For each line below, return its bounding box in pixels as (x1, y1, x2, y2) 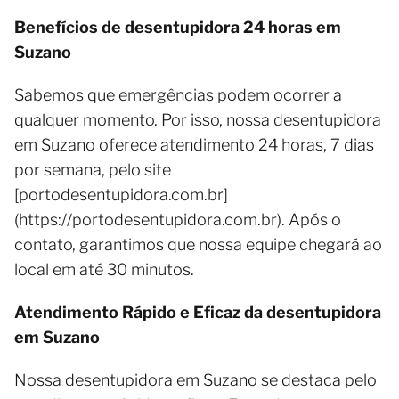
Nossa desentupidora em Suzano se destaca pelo (14, 370, 377, 389)
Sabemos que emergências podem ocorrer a (14, 85, 342, 104)
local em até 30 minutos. (14, 260, 194, 279)
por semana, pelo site (14, 160, 171, 179)
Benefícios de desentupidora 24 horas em (14, 18, 341, 37)
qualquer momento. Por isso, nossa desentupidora (14, 110, 381, 129)
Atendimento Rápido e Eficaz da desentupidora (14, 303, 381, 322)
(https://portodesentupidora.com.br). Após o (14, 210, 341, 229)
